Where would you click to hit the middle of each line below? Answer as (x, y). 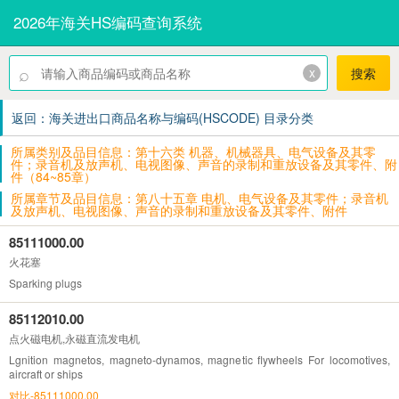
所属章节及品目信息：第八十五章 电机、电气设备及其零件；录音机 (199, 197)
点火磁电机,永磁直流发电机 (74, 338)
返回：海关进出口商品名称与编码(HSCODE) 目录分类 (163, 117)
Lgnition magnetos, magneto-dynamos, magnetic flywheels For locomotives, (199, 359)
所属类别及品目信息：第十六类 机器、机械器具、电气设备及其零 (193, 151)
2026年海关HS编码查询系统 (108, 22)
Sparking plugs (45, 282)
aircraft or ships (46, 373)
